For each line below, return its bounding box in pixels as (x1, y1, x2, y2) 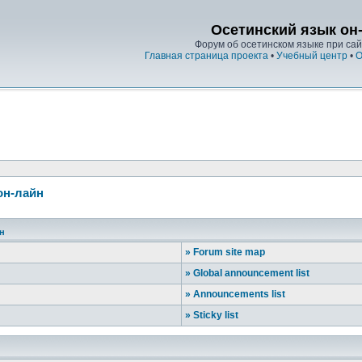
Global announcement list (191, 267, 309, 279)
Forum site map (191, 246, 265, 258)
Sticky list (191, 309, 238, 321)
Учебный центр (276, 50, 347, 61)
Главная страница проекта (145, 50, 268, 61)
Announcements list (191, 288, 285, 300)
